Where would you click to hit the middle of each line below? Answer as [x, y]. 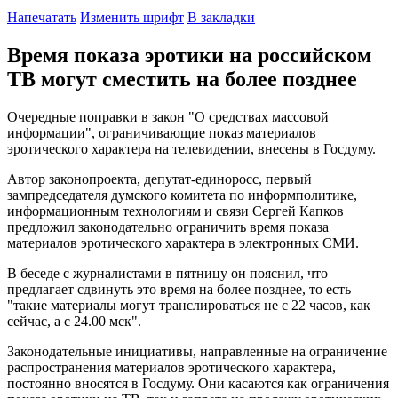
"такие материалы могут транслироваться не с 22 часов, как [189, 305]
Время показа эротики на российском [189, 55]
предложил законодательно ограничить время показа [168, 227]
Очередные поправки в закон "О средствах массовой [168, 116]
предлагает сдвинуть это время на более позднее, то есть [179, 289]
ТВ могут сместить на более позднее [182, 79]
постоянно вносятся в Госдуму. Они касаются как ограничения [198, 383]
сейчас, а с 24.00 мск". [74, 321]
